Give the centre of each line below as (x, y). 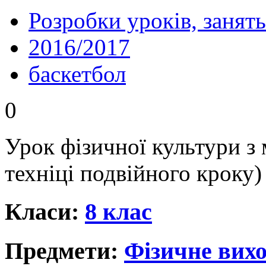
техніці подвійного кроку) (133, 173)
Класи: (45, 212)
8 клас (118, 212)
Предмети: (64, 251)
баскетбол (77, 74)
